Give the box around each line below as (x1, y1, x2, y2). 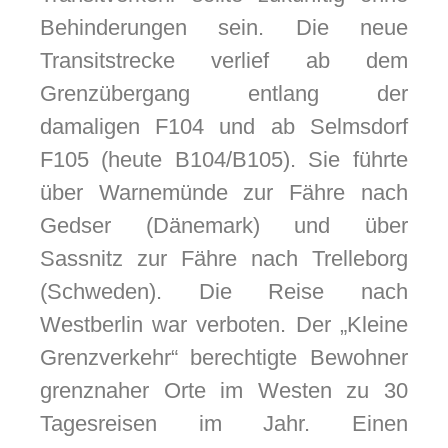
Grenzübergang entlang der (39, 81, 408, 107)
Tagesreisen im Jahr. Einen (39, 411, 408, 437)
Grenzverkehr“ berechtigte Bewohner (39, 345, 408, 371)
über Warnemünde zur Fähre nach (39, 180, 408, 206)
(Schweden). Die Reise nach (39, 279, 408, 305)
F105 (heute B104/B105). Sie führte (39, 147, 408, 173)
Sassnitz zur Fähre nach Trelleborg (39, 246, 408, 272)
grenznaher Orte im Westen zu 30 (39, 378, 408, 404)
